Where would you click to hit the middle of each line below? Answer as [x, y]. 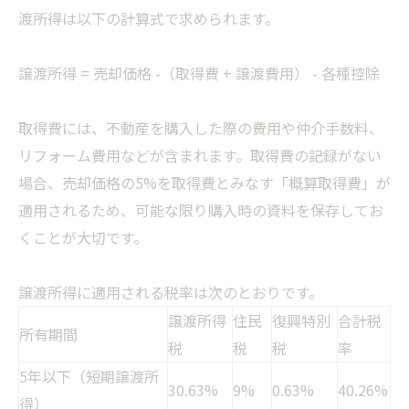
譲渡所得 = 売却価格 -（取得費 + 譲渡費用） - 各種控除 [199, 73]
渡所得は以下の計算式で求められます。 [149, 19]
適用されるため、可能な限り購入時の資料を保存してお [201, 210]
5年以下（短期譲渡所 [89, 377]
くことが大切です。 [83, 238]
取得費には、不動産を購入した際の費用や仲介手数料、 [201, 128]
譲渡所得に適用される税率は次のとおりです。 [171, 293]
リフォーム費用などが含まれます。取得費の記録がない [200, 156]
